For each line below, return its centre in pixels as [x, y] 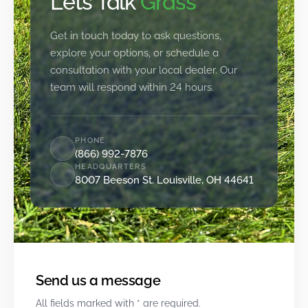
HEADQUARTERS [111, 167]
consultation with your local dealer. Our [144, 70]
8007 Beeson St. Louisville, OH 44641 [164, 180]
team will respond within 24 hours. [132, 87]
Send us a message [98, 280]
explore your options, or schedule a [134, 53]
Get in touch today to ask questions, [136, 36]
